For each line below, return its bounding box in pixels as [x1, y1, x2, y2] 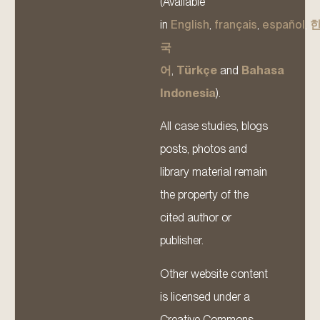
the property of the [160, 188, 249, 202]
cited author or [160, 211, 231, 225]
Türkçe [176, 63, 217, 77]
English [171, 17, 209, 31]
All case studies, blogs [160, 119, 268, 134]
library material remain [160, 165, 267, 179]
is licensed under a [160, 289, 250, 304]
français [214, 17, 257, 31]
